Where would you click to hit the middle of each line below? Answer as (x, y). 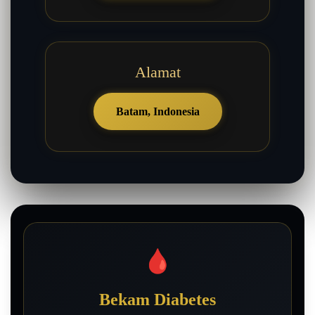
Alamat (157, 72)
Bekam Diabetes (157, 300)
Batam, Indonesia (157, 112)
